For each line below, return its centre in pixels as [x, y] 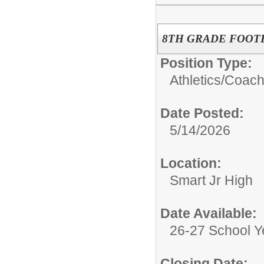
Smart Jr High [211, 180]
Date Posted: [202, 113]
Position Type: [206, 63]
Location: [191, 163]
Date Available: [209, 213]
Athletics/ [197, 80]
